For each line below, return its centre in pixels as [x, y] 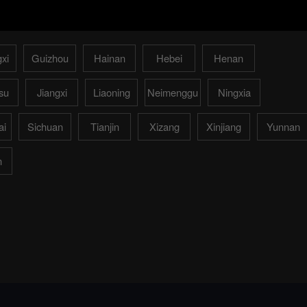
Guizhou [50, 58]
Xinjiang [224, 126]
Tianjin [105, 126]
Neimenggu [173, 92]
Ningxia [234, 92]
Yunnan [284, 126]
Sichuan [45, 126]
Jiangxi [52, 92]
